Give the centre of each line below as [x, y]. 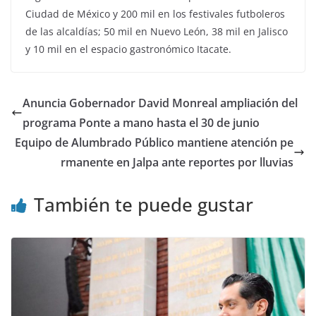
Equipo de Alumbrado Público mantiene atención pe [154, 142]
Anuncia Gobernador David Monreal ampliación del [160, 103]
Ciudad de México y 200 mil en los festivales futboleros [155, 13]
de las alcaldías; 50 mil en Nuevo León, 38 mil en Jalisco [157, 31]
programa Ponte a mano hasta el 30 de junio [141, 122]
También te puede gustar [144, 204]
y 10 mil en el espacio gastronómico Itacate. [128, 49]
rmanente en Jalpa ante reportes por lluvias [177, 162]
